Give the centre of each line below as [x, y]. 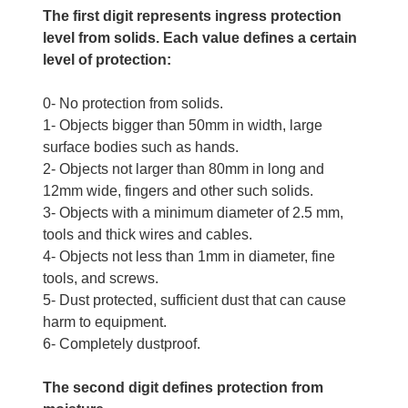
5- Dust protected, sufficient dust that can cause [194, 300]
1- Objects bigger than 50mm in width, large [182, 125]
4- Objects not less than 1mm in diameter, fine [189, 256]
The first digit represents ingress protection [192, 15]
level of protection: [107, 59]
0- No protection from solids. [133, 103]
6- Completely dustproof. [121, 343]
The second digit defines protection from [183, 387]
